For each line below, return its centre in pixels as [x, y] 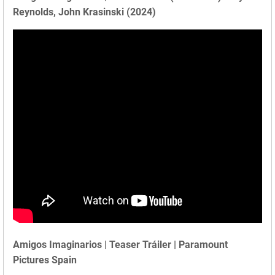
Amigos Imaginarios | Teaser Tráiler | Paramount [120, 244]
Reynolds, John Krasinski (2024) [84, 12]
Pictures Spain [45, 260]
